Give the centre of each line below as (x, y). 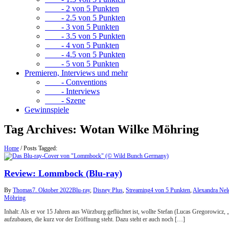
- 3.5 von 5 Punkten (85, 36)
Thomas (22, 190)
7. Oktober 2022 (52, 190)
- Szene (65, 100)
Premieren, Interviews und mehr (76, 73)
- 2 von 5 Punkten (82, 8)
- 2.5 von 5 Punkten (85, 18)
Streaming (138, 190)
